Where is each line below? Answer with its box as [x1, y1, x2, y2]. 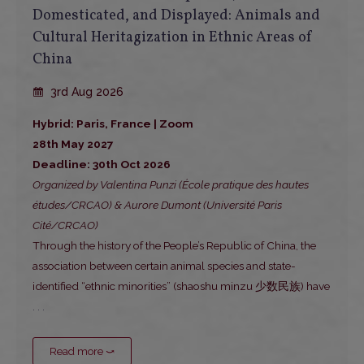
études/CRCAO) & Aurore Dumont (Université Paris [32, 198, 282, 212]
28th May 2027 [32, 137, 114, 151]
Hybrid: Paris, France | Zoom [32, 117, 193, 131]
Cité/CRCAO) [32, 219, 98, 232]
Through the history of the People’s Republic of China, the [32, 239, 316, 253]
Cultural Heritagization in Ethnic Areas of [32, 28, 313, 49]
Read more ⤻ [50, 345, 115, 358]
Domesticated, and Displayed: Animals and [32, 6, 320, 27]
